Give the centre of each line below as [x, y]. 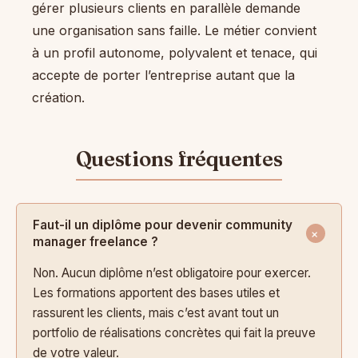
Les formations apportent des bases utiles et [156, 293]
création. [58, 97]
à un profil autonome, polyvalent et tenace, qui [175, 52]
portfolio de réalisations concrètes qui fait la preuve [174, 333]
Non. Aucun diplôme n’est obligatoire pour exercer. [172, 273]
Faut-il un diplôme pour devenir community [163, 225]
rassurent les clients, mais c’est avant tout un [156, 313]
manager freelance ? [95, 242]
